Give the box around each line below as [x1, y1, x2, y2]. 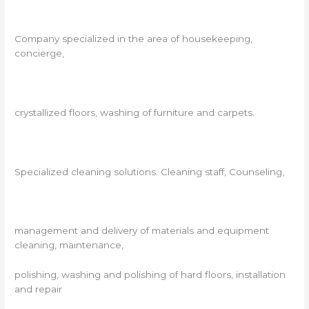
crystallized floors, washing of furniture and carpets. [14, 106, 255, 118]
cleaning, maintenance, [14, 239, 124, 251]
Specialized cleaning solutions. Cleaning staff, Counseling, [14, 166, 285, 177]
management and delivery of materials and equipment [14, 225, 270, 237]
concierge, [14, 48, 65, 59]
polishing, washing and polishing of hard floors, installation [14, 269, 286, 281]
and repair [14, 283, 63, 295]
